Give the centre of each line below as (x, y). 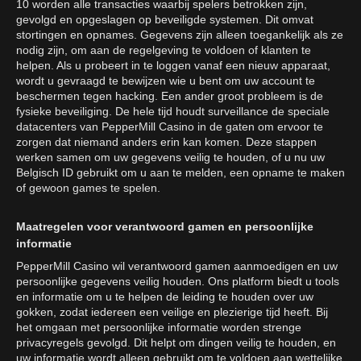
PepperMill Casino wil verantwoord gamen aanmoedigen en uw (177, 266)
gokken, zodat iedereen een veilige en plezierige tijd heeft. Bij (172, 312)
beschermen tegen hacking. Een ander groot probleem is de (170, 96)
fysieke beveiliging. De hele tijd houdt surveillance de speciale (173, 111)
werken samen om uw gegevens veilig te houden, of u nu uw (170, 157)
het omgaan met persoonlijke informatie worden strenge (159, 327)
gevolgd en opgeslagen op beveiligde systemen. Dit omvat (165, 19)
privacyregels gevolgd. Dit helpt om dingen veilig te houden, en (176, 342)
